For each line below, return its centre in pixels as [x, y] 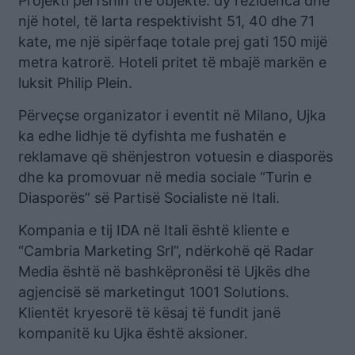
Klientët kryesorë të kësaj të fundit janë [149, 313]
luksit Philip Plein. [75, 83]
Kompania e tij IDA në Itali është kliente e [154, 231]
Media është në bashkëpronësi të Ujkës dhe [164, 272]
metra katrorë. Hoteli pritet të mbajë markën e [172, 63]
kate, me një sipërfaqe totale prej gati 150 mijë [173, 42]
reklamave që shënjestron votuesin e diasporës [176, 157]
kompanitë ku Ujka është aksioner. [133, 334]
